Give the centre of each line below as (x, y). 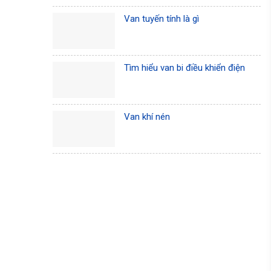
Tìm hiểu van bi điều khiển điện (185, 67)
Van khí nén (147, 116)
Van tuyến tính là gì (162, 18)
